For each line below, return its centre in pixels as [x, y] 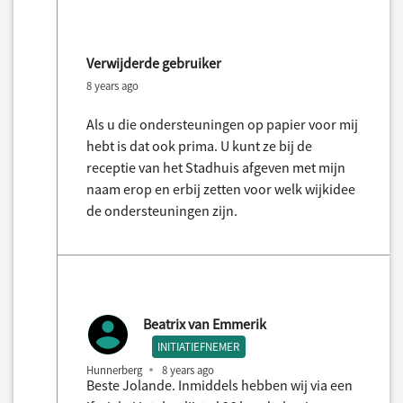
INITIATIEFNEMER [199, 346]
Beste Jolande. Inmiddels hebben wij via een [219, 385]
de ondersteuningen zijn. [162, 210]
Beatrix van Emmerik [205, 323]
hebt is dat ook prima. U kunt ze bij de [199, 145]
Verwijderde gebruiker [154, 63]
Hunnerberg [114, 370]
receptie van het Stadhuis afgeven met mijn [216, 167]
